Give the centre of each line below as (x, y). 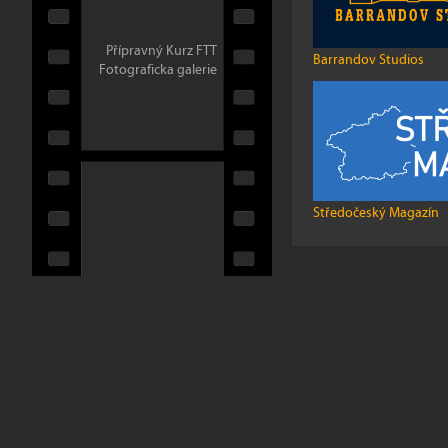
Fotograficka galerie (158, 70)
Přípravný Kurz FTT (161, 51)
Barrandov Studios (368, 60)
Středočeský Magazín (376, 212)
